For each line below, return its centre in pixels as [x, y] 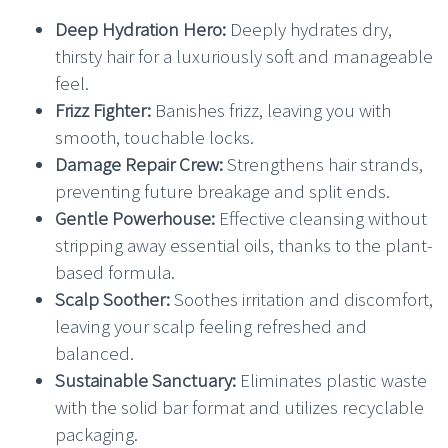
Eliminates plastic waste [331, 379]
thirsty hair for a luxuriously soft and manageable [244, 55]
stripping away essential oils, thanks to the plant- [244, 244]
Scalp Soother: [112, 298]
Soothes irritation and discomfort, [301, 298]
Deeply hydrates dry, [309, 28]
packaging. [96, 433]
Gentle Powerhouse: [135, 217]
